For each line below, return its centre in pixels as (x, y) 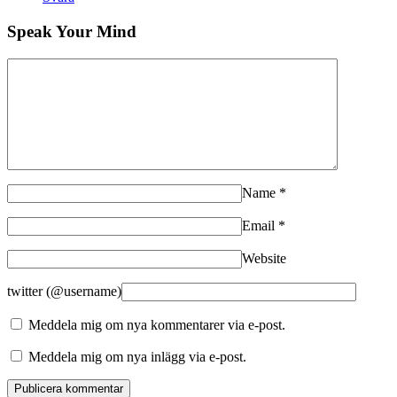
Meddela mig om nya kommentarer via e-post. (157, 324)
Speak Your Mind (72, 31)
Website (264, 258)
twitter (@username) (64, 291)
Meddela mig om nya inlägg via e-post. (137, 356)
